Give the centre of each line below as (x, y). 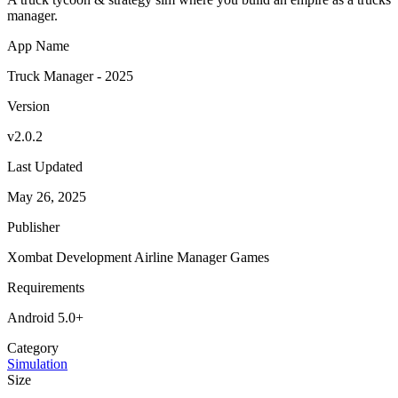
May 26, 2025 (47, 196)
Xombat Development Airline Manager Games (138, 257)
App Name (38, 45)
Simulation (37, 363)
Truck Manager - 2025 (70, 76)
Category (33, 347)
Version (28, 106)
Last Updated (45, 166)
